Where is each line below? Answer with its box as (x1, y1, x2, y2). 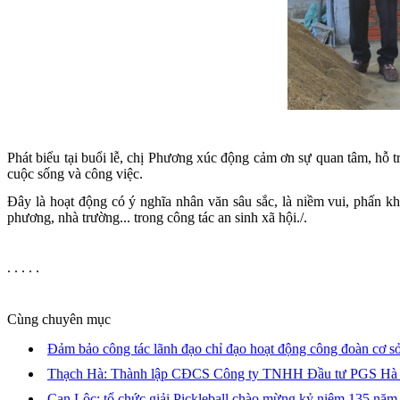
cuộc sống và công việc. (7, 165, 143, 181)
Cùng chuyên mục (7, 311, 111, 327)
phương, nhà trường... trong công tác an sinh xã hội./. (7, 209, 307, 225)
